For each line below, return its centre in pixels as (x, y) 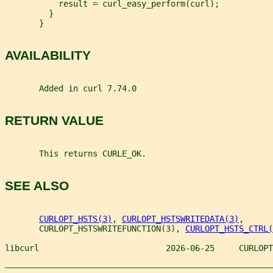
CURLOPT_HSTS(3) (76, 218)
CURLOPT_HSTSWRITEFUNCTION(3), (95, 228)
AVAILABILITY (48, 55)
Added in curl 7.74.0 (71, 88)
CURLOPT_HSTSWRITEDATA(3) (180, 218)
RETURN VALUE (54, 121)
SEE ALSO (37, 186)
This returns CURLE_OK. (76, 153)
